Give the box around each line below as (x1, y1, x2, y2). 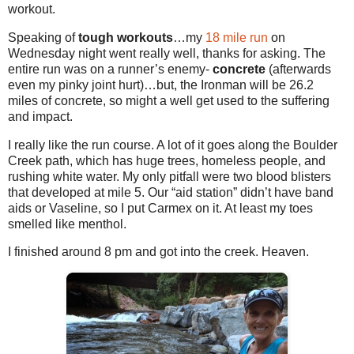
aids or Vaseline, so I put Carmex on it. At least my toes (8, 201, 313, 215)
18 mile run (205, 30, 268, 44)
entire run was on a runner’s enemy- (8, 62, 213, 76)
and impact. (8, 109, 73, 123)
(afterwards (265, 62, 331, 76)
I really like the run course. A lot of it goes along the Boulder (8, 137, 337, 152)
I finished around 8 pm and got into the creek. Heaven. (8, 245, 309, 259)
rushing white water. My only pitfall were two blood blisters (8, 169, 331, 183)
